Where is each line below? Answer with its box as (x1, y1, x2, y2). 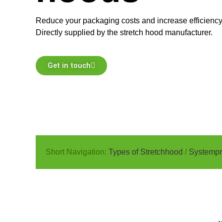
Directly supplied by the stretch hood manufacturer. (36, 28, 215, 37)
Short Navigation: (46, 148, 109, 156)
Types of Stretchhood (109, 148, 185, 156)
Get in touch (48, 60, 91, 70)
